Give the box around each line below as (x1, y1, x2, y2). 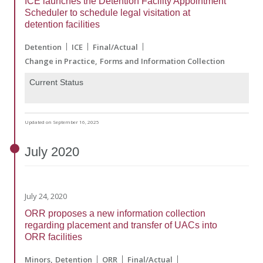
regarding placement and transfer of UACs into (25, 220, 217, 230)
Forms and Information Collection (100, 55, 225, 66)
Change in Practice (25, 55, 95, 66)
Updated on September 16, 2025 (25, 118, 99, 125)
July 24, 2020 (25, 190, 67, 201)
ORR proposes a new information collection (25, 208, 205, 218)
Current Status (29, 77, 83, 87)
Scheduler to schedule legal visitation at (25, 7, 190, 18)
